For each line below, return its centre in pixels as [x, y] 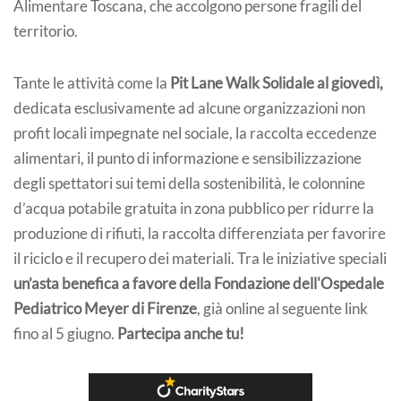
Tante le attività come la [92, 83]
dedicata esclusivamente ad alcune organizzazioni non [189, 108]
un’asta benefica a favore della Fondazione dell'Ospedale [199, 283]
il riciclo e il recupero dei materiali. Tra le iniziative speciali [200, 258]
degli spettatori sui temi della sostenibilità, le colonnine [189, 183]
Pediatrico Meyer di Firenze [105, 308]
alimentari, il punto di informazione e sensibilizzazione [188, 158]
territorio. [46, 31]
